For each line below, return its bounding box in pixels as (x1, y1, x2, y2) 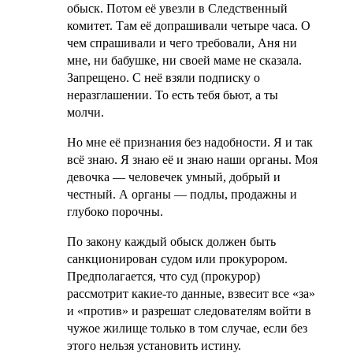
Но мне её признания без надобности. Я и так (66, 135, 313, 149)
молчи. (66, 105, 104, 119)
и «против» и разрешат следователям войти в (66, 303, 311, 318)
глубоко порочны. (66, 204, 163, 218)
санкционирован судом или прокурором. (66, 251, 288, 266)
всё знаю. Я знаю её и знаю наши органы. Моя (66, 152, 318, 166)
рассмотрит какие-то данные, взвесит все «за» (66, 286, 315, 300)
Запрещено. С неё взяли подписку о (66, 70, 260, 84)
